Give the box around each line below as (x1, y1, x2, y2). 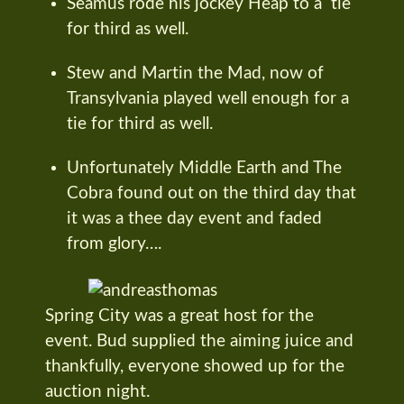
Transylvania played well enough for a (67, 90, 349, 108)
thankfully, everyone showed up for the (45, 357, 344, 375)
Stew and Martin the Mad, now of (67, 65, 324, 83)
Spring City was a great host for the (45, 307, 314, 325)
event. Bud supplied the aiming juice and (45, 332, 353, 350)
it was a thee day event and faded (67, 209, 322, 227)
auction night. (45, 382, 150, 400)
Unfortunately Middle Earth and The (67, 159, 342, 177)
